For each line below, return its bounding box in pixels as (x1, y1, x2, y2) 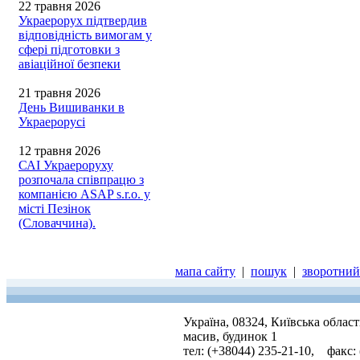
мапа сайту (175, 264, 235, 278)
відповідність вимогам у (18, 28, 152, 42)
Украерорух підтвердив (18, 14, 147, 27)
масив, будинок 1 (183, 329, 277, 343)
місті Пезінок (18, 202, 91, 215)
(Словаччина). (18, 216, 96, 230)
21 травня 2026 (18, 86, 100, 100)
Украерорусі (18, 115, 85, 129)
